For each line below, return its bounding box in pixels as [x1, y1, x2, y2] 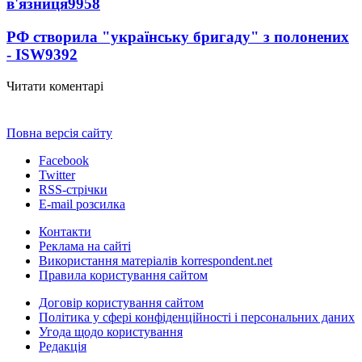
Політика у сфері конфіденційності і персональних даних [39, 309, 355, 324]
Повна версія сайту [6, 125, 112, 140]
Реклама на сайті [39, 238, 131, 253]
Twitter [39, 167, 75, 182]
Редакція [39, 339, 86, 353]
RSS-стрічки [39, 182, 107, 196]
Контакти [39, 224, 91, 238]
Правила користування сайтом [39, 267, 208, 282]
